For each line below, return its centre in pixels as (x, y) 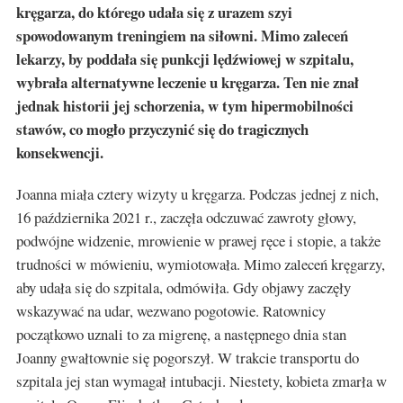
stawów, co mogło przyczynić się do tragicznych (162, 129)
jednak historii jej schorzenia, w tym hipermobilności (185, 105)
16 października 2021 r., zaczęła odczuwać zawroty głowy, (186, 217)
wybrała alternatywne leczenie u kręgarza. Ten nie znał (188, 82)
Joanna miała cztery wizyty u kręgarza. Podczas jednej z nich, (197, 193)
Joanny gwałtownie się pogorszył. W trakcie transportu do (188, 357)
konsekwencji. (60, 152)
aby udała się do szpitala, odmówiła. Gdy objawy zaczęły (184, 287)
